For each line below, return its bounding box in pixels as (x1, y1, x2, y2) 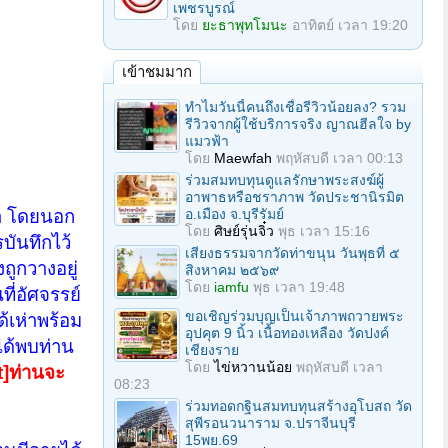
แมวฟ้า (185, 133, 229, 149)
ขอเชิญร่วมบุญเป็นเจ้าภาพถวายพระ (185, 308, 404, 324)
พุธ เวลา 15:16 (278, 223, 370, 239)
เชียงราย (185, 342, 239, 358)
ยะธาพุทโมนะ (202, 17, 288, 33)
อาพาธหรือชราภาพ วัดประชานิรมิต (185, 189, 404, 205)
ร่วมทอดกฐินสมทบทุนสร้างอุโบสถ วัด (185, 398, 412, 414)
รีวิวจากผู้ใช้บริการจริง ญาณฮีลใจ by (185, 116, 411, 132)
